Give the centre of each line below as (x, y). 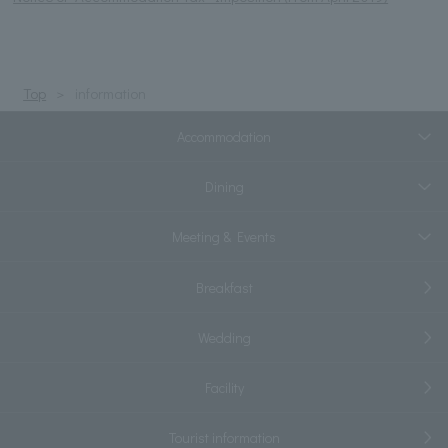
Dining (224, 187)
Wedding (224, 337)
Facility (224, 388)
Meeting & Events (224, 237)
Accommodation (224, 136)
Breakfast (224, 287)
